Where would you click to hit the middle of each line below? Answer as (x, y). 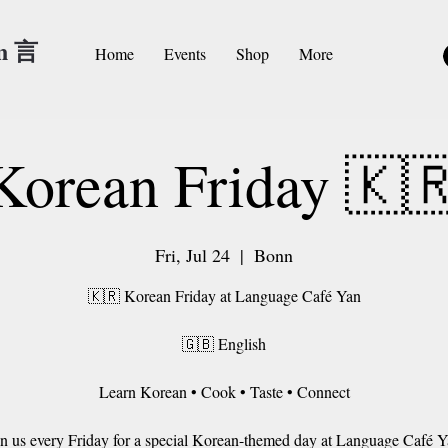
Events (185, 53)
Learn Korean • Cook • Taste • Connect (224, 391)
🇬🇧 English (224, 343)
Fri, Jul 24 (192, 254)
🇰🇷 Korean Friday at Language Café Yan (224, 295)
